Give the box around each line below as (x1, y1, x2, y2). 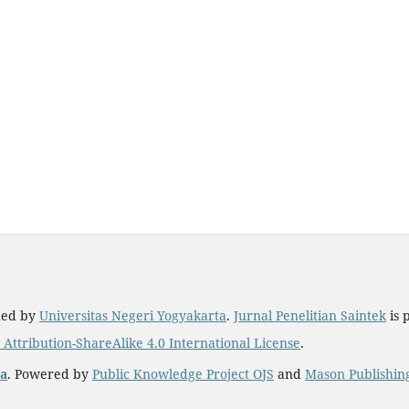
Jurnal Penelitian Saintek (234, 306, 386, 324)
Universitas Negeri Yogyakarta (39, 306, 226, 324)
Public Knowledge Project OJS (92, 364, 274, 383)
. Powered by (7, 364, 92, 383)
